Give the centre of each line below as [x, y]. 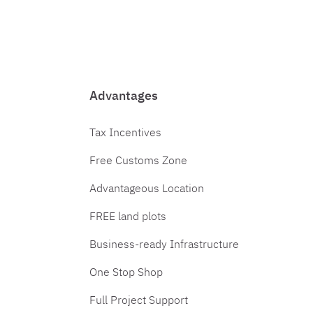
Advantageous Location [147, 188]
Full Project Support [139, 300]
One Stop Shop [126, 272]
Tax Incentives [125, 132]
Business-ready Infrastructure [164, 244]
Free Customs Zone [138, 160]
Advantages [124, 95]
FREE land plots [128, 216]
